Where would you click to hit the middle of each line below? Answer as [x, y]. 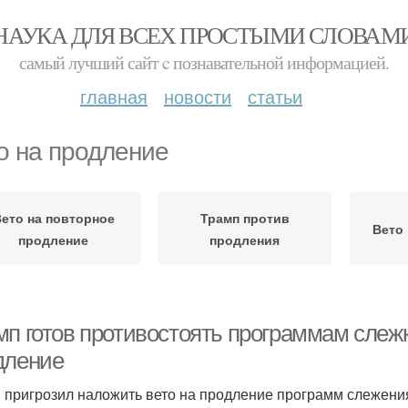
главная [114, 96]
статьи [275, 96]
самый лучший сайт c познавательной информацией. [204, 62]
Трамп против [245, 218]
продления [245, 240]
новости [198, 96]
